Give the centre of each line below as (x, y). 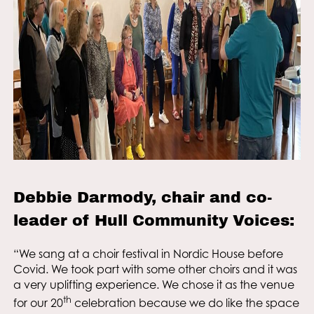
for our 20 (38, 303)
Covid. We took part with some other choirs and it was (155, 269)
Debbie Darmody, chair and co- (142, 198)
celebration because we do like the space (185, 303)
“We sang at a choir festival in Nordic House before (148, 254)
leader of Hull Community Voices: (153, 221)
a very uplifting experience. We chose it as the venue (153, 285)
